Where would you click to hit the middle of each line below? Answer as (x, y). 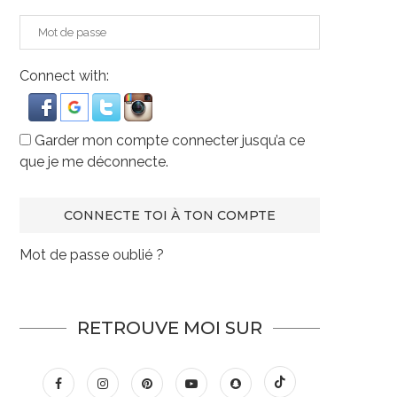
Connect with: (64, 76)
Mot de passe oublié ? (91, 255)
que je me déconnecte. (93, 162)
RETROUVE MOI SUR (169, 328)
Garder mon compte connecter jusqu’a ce (167, 141)
